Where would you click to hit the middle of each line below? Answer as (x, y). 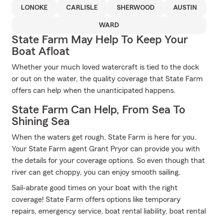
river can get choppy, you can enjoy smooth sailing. (96, 172)
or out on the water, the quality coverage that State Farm (107, 79)
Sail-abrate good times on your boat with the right (95, 188)
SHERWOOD (136, 8)
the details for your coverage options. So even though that (108, 161)
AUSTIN (185, 8)
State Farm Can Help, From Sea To (99, 110)
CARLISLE (82, 8)
